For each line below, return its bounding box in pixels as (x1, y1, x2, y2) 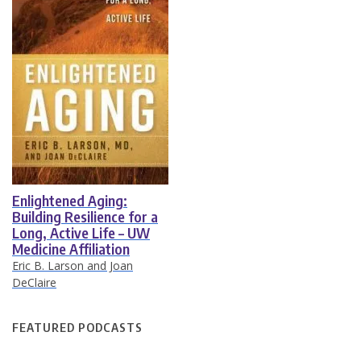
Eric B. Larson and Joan (12, 257, 133, 273)
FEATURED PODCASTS (12, 319, 143, 334)
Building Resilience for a (12, 206, 158, 226)
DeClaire (12, 274, 56, 290)
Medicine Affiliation (12, 239, 130, 258)
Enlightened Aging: (12, 190, 127, 210)
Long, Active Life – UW (12, 222, 150, 242)
